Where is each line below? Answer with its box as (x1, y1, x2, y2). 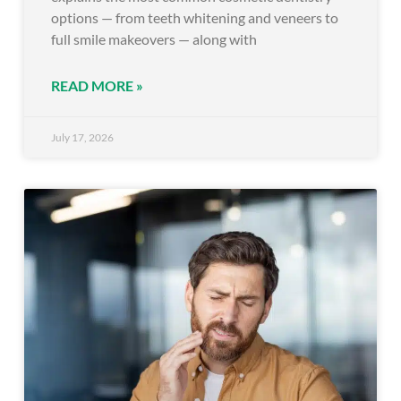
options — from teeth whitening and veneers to (51, 9, 338, 27)
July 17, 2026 (51, 131, 114, 145)
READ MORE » (51, 77, 143, 95)
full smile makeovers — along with (51, 30, 257, 48)
